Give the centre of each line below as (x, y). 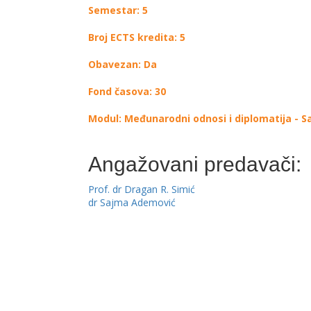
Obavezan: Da (123, 64)
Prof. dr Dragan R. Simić (142, 189)
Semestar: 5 (118, 10)
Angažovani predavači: (195, 164)
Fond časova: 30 (127, 91)
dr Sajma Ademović (132, 202)
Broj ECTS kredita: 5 (137, 37)
